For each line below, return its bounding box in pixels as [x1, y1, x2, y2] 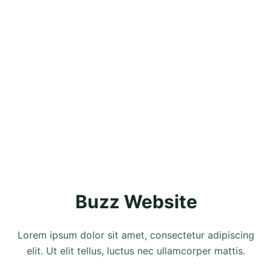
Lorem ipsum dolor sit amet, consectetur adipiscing [18, 229, 254, 242]
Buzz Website [75, 191, 197, 213]
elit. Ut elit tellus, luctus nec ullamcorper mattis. [27, 245, 245, 257]
